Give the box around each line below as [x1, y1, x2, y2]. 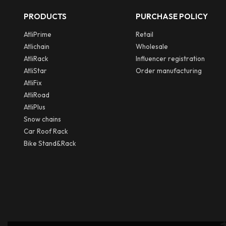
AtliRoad [23, 90, 49, 99]
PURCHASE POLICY [135, 11, 208, 21]
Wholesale [135, 42, 168, 50]
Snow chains [23, 115, 61, 123]
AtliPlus [23, 102, 45, 111]
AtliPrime [23, 30, 51, 38]
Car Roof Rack [23, 127, 68, 135]
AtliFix [23, 78, 42, 87]
